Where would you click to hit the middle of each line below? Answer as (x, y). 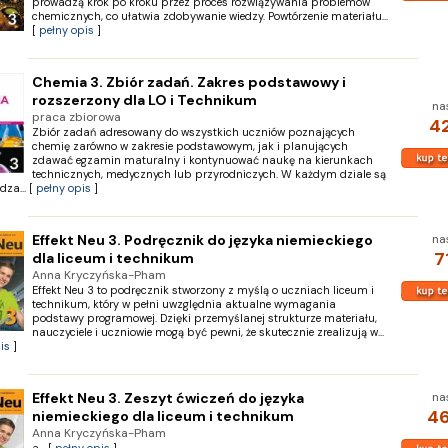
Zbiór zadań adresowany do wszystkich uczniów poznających (193, 132)
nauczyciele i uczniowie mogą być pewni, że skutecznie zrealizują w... (207, 332)
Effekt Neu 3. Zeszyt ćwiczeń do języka (167, 398)
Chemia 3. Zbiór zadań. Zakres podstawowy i (188, 82)
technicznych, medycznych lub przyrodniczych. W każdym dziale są (208, 174)
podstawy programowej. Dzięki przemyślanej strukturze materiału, (204, 318)
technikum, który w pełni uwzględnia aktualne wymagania (183, 304)
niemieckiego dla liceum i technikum (162, 416)
